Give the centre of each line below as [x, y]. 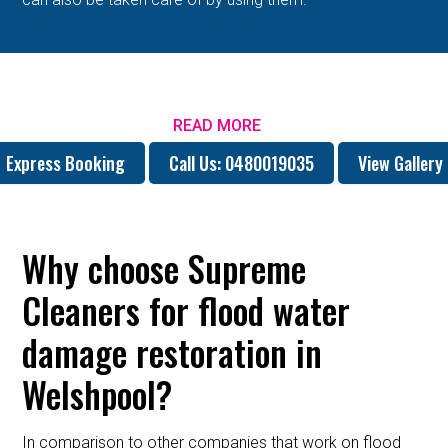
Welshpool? [97, 393]
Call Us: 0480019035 [241, 162]
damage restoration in [172, 351]
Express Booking [65, 162]
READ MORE [217, 125]
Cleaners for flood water [186, 309]
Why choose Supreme [164, 267]
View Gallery [400, 162]
